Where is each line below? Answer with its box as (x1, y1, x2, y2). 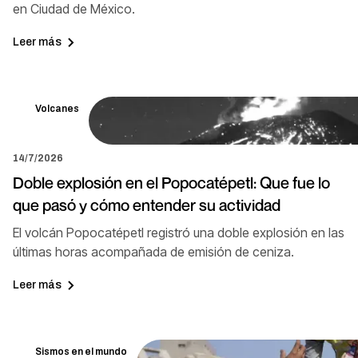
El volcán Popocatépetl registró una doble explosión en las (13, 224, 344, 241)
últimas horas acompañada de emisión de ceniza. (13, 243, 294, 260)
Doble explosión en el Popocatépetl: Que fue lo (13, 173, 330, 193)
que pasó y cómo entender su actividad (13, 195, 280, 215)
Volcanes (35, 102, 79, 114)
